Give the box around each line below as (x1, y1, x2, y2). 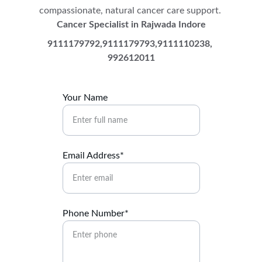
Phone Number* (63, 209, 129, 218)
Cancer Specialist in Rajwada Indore (56, 20, 206, 29)
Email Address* (63, 151, 124, 160)
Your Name (63, 93, 108, 102)
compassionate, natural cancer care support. (39, 6, 223, 15)
